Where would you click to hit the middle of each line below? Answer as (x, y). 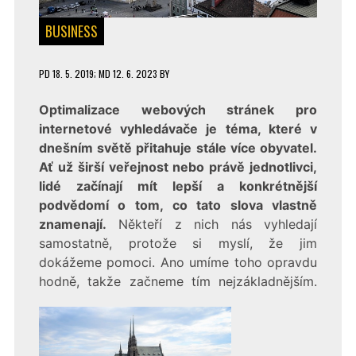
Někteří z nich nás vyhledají (212, 224)
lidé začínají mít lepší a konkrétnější (178, 186)
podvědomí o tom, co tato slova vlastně (178, 205)
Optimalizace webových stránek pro (178, 109)
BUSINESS (71, 31)
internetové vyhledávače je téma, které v (178, 128)
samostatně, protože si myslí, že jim (178, 243)
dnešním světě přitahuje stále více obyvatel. (178, 147)
